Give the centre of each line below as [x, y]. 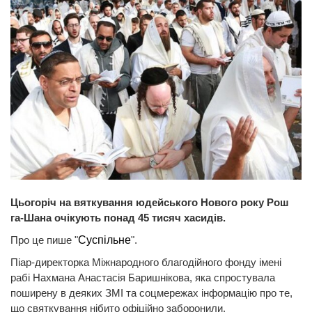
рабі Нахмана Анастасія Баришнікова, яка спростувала [143, 277]
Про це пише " [44, 240]
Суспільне [104, 240]
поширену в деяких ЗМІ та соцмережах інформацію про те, [151, 292]
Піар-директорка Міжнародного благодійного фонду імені [146, 262]
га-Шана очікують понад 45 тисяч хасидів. [118, 217]
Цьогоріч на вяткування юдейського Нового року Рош [150, 202]
